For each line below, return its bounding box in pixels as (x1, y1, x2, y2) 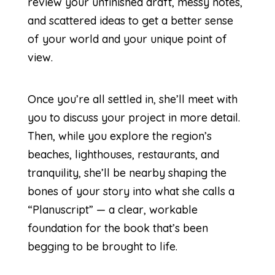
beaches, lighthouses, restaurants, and (27, 147, 219, 161)
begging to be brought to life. (27, 239, 177, 254)
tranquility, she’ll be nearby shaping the (27, 165, 227, 180)
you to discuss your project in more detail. (27, 110, 240, 125)
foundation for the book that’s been (27, 220, 208, 235)
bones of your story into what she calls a (27, 184, 234, 198)
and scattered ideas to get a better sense (27, 13, 233, 28)
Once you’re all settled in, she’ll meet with (27, 91, 238, 106)
